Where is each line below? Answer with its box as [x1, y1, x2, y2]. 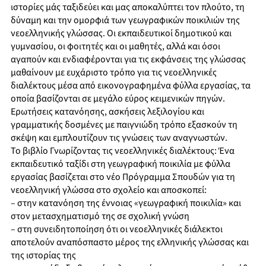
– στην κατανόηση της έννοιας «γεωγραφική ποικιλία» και [11, 197, 241, 210]
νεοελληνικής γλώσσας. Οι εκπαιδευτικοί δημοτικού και [11, 27, 232, 40]
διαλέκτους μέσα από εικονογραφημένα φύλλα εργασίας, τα [11, 79, 251, 93]
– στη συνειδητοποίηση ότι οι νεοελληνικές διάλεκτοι [11, 223, 223, 236]
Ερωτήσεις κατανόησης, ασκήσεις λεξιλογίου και [11, 105, 204, 119]
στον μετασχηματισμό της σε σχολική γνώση [11, 210, 189, 223]
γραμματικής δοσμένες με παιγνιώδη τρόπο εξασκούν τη [11, 118, 237, 132]
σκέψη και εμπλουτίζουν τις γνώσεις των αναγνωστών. [11, 131, 227, 145]
